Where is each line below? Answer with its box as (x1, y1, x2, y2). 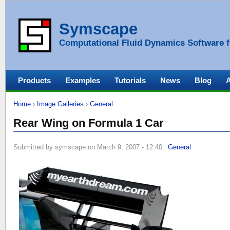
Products (18, 76, 51, 85)
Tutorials (114, 76, 146, 85)
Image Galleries (37, 100, 84, 108)
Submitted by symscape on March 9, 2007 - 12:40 (13, 143, 164, 151)
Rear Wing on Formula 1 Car (13, 117, 164, 129)
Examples (65, 76, 100, 85)
